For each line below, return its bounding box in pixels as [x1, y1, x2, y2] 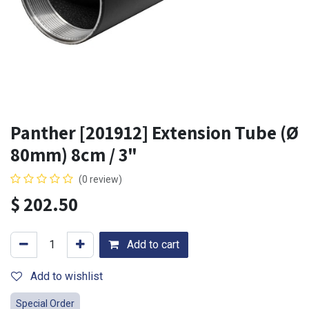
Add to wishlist [30, 269, 103, 283]
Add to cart [124, 237, 179, 251]
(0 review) [79, 173, 122, 185]
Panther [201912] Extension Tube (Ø [10, 119, 299, 145]
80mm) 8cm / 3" [10, 141, 137, 167]
